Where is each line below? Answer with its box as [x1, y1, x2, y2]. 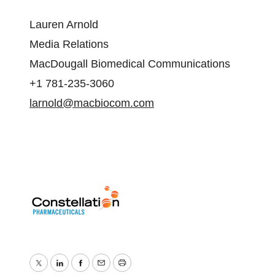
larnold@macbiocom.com [29, 97, 154, 109]
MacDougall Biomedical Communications [29, 58, 233, 70]
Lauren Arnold [29, 18, 101, 31]
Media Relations [29, 38, 112, 50]
